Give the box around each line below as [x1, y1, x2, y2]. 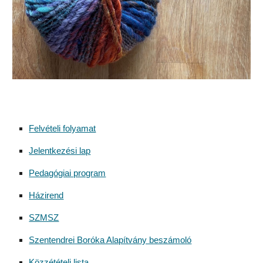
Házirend [29, 191, 64, 201]
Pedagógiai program [29, 168, 106, 178]
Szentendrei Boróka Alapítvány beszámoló [29, 235, 192, 245]
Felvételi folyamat [29, 124, 96, 134]
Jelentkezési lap [29, 146, 91, 156]
